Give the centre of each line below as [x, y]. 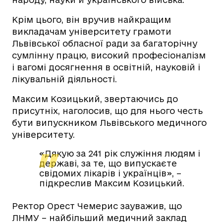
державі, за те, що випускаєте [108, 164]
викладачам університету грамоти [92, 32]
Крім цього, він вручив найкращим [91, 20]
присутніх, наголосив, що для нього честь [107, 111]
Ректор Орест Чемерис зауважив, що [97, 206]
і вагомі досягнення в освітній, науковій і [106, 67]
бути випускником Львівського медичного [109, 123]
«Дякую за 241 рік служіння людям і [120, 154]
